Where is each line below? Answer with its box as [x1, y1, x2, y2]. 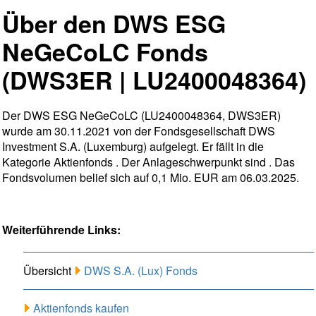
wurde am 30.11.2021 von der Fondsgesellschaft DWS [2, 123, 275, 140]
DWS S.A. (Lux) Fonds [84, 262, 197, 279]
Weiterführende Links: [2, 221, 121, 238]
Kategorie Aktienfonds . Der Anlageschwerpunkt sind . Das [2, 154, 295, 171]
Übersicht [23, 262, 74, 279]
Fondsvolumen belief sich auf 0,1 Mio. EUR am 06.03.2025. [2, 169, 299, 186]
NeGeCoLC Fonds [2, 35, 208, 69]
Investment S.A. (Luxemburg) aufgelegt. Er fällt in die [2, 138, 264, 155]
